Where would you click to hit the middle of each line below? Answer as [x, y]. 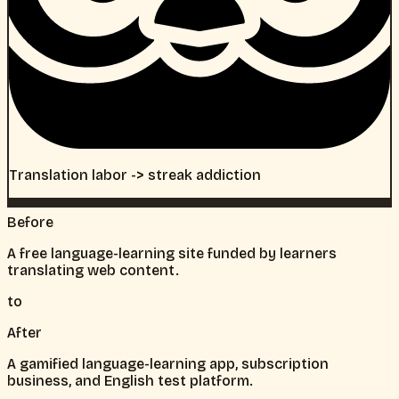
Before [30, 222]
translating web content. [93, 270]
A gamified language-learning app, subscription [168, 363]
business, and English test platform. [130, 380]
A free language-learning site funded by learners [172, 253]
